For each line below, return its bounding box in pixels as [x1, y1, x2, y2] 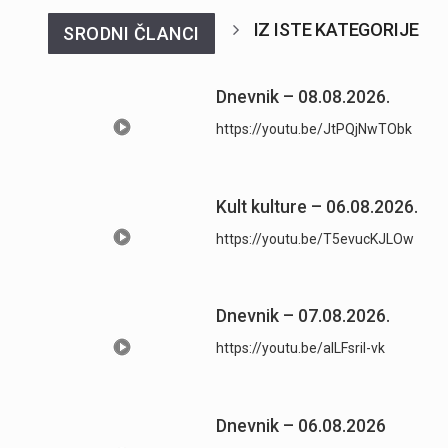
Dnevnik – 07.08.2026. [215, 306, 390, 327]
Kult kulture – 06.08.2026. [215, 196, 418, 217]
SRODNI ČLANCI [63, 22, 200, 44]
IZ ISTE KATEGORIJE [253, 18, 419, 40]
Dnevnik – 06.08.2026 [215, 416, 386, 437]
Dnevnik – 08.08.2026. [215, 86, 390, 107]
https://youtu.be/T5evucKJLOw [215, 230, 414, 247]
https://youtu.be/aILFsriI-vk [215, 340, 385, 357]
